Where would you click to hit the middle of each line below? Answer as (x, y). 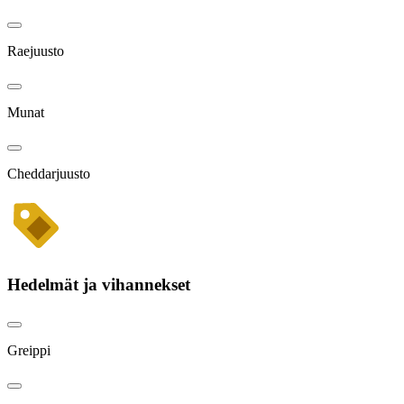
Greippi (29, 350)
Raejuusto (36, 51)
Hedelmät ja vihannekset (99, 284)
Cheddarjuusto (49, 174)
